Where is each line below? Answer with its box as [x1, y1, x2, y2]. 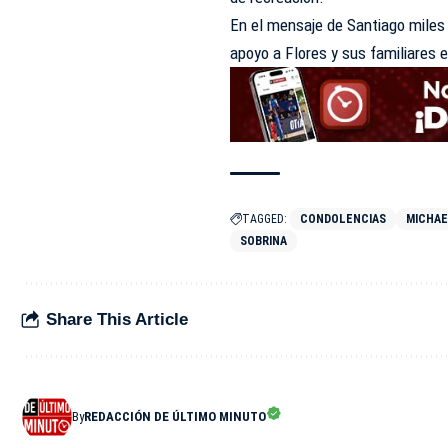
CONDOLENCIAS [300, 211, 387, 226]
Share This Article [46, 310, 188, 330]
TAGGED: [242, 211, 288, 226]
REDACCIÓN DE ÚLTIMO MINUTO [84, 408, 266, 424]
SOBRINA [240, 233, 288, 248]
